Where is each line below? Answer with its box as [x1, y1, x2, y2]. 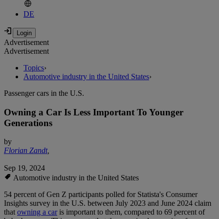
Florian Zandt [4, 146, 47, 155]
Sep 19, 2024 [4, 164, 45, 173]
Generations [4, 117, 52, 128]
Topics [23, 64, 44, 72]
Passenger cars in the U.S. [4, 89, 84, 98]
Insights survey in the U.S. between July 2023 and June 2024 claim [4, 199, 211, 208]
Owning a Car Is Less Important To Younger [4, 107, 183, 117]
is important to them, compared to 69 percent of [57, 208, 205, 217]
